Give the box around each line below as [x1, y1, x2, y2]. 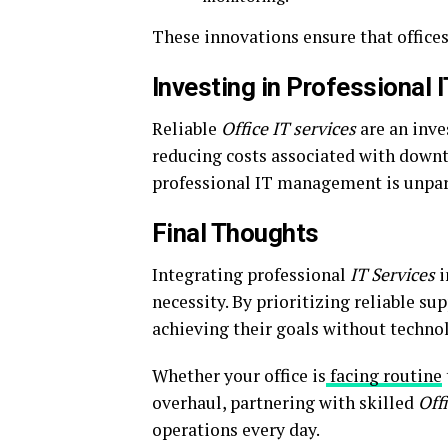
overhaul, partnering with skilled [152, 391, 418, 414]
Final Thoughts [152, 218, 319, 248]
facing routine [326, 364, 442, 387]
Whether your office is [152, 364, 326, 387]
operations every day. [152, 418, 320, 441]
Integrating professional [152, 263, 350, 286]
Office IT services [221, 117, 356, 140]
